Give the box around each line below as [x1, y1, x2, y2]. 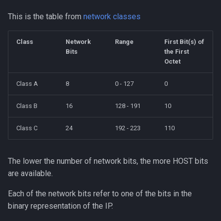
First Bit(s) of [164, 38, 204, 45]
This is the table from [8, 12, 83, 21]
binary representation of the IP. [8, 201, 113, 211]
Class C [16, 124, 37, 132]
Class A [16, 80, 38, 87]
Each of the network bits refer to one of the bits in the [8, 189, 192, 198]
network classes [83, 12, 141, 21]
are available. [8, 169, 53, 178]
